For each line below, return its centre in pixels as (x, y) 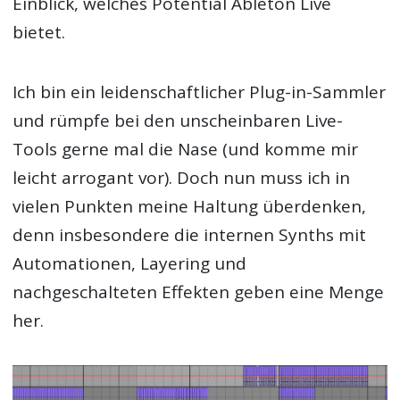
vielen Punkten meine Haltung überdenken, (190, 206)
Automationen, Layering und (130, 263)
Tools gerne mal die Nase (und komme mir (186, 149)
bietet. (39, 33)
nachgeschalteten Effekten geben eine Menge (199, 292)
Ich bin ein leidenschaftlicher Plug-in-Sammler (200, 92)
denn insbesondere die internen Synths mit (190, 234)
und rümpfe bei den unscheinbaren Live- (178, 120)
